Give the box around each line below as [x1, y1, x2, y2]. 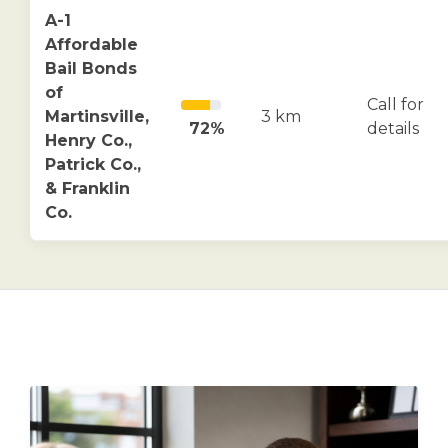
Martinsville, [45, 106, 149, 126]
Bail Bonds [45, 58, 137, 78]
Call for [367, 94, 424, 114]
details [367, 118, 419, 138]
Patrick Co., [45, 154, 141, 174]
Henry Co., [45, 130, 132, 150]
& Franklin [45, 178, 130, 198]
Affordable [45, 34, 138, 54]
